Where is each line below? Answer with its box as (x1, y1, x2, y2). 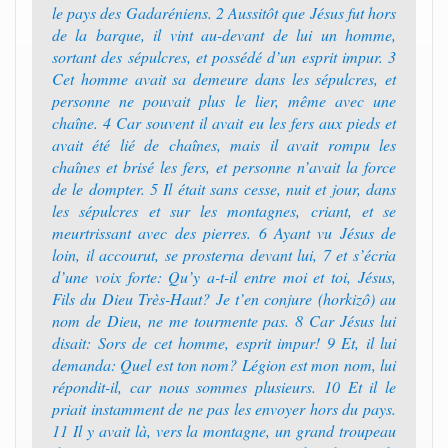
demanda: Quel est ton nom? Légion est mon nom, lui (52, 354, 396, 375)
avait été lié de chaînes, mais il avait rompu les (52, 134, 396, 155)
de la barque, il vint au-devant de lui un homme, (52, 24, 396, 45)
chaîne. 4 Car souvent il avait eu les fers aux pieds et (52, 112, 396, 133)
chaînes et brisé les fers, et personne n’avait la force (52, 156, 396, 177)
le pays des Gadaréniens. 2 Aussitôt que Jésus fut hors (52, 2, 396, 23)
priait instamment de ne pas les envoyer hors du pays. (52, 398, 396, 419)
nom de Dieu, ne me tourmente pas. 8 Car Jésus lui (52, 310, 396, 331)
